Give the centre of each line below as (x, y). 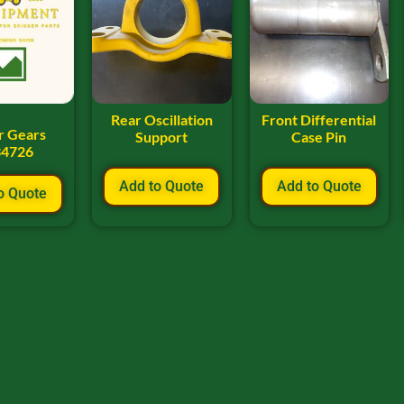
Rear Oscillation (161, 119)
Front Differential (319, 119)
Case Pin (319, 136)
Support (162, 136)
